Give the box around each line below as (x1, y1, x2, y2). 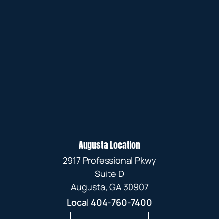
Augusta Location (79, 138, 140, 152)
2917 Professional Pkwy (63, 154, 156, 167)
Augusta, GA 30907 (70, 181, 149, 193)
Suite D (95, 168, 124, 180)
